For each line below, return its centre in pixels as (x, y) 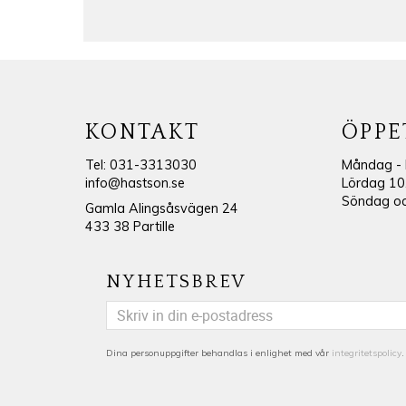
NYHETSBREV (176, 282)
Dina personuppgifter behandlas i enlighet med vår (219, 353)
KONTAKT (142, 133)
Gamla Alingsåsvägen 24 (161, 209)
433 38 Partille (130, 227)
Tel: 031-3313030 (140, 164)
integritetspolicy (367, 353)
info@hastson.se (135, 183)
